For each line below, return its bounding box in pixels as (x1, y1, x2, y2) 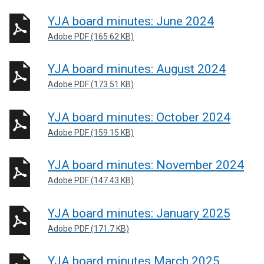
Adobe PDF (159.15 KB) (48, 127, 134, 137)
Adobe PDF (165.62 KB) (48, 31, 134, 41)
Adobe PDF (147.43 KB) (48, 176, 134, 185)
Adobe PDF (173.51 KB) (48, 80, 134, 89)
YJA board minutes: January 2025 (48, 206, 230, 220)
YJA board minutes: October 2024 (48, 110, 230, 124)
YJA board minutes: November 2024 (48, 158, 244, 172)
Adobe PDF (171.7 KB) (48, 223, 129, 233)
